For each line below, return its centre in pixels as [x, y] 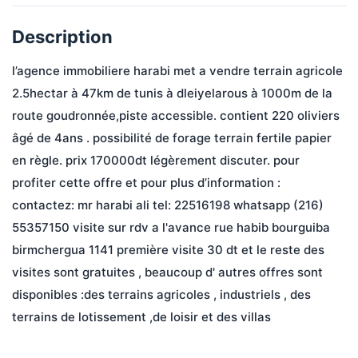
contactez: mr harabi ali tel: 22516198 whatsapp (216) [169, 205]
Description [62, 37]
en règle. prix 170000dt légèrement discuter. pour [157, 160]
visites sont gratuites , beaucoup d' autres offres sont [169, 272]
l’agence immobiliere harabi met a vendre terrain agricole [179, 71]
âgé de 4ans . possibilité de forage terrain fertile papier [173, 138]
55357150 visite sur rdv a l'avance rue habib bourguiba [173, 227]
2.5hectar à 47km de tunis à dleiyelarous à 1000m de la [174, 93]
